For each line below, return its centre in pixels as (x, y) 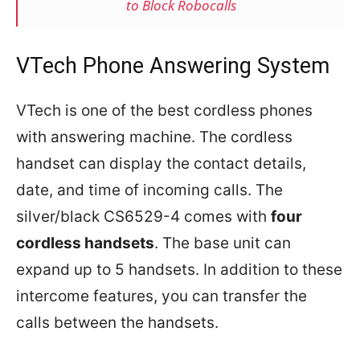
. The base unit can (223, 243)
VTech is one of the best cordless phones (164, 111)
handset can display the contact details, (161, 164)
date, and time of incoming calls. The (149, 190)
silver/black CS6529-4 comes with (143, 217)
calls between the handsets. (117, 323)
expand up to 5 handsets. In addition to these (179, 270)
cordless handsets (85, 243)
